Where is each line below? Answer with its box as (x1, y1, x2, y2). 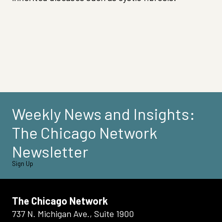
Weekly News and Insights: (12, 104, 195, 123)
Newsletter (12, 141, 88, 161)
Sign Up (12, 159, 33, 167)
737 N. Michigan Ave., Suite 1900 (12, 208, 134, 219)
